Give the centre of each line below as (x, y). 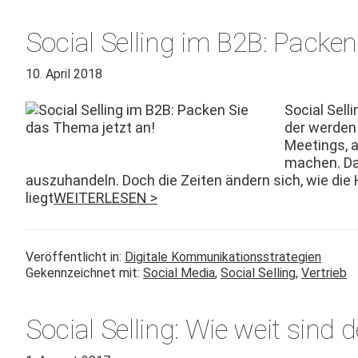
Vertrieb (324, 273)
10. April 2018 (64, 74)
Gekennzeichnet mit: (84, 273)
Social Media (179, 273)
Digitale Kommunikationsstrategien (223, 257)
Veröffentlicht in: (75, 257)
